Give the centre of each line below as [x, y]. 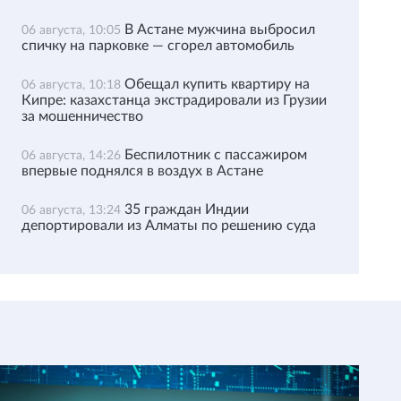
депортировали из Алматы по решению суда [168, 226]
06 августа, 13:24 [73, 210]
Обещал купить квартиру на [217, 84]
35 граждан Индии [186, 209]
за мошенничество [82, 116]
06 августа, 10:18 [73, 85]
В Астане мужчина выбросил [219, 30]
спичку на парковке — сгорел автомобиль [158, 46]
